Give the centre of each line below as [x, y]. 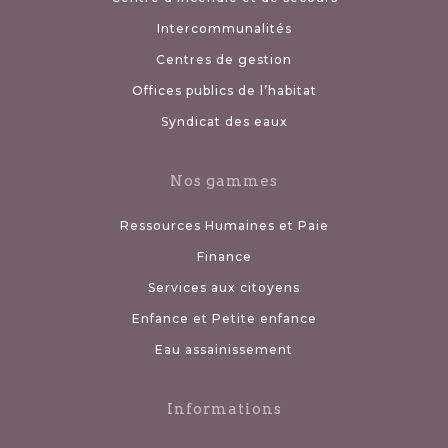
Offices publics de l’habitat [224, 91]
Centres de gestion [224, 60]
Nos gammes [224, 181]
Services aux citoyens [224, 288]
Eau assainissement [224, 350]
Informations [224, 409]
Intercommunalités [224, 29]
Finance [224, 257]
